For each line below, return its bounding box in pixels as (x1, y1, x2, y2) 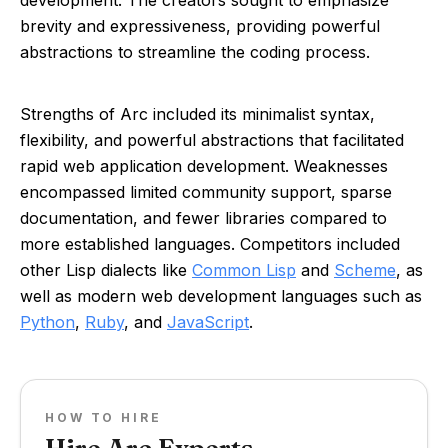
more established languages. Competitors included (20, 234, 400, 254)
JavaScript (167, 312, 249, 332)
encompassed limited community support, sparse (20, 182, 392, 202)
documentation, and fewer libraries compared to (20, 208, 387, 228)
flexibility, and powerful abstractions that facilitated (20, 130, 404, 150)
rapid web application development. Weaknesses (20, 156, 388, 176)
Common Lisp (192, 260, 296, 280)
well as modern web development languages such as (20, 286, 422, 306)
